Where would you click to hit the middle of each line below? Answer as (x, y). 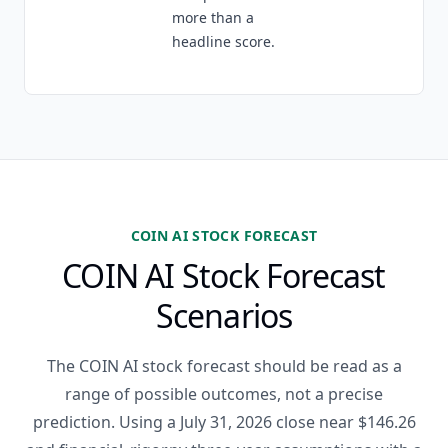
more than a (213, 17)
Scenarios (224, 315)
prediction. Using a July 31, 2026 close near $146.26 (224, 422)
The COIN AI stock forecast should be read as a (224, 366)
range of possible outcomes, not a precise (224, 394)
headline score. (223, 41)
